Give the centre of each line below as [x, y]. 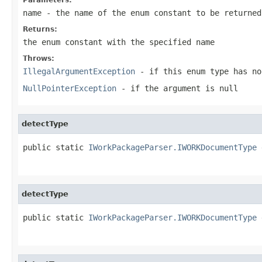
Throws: [39, 58]
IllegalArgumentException [79, 71]
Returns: [40, 29]
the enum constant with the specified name [119, 42]
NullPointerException [70, 88]
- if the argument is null [177, 88]
